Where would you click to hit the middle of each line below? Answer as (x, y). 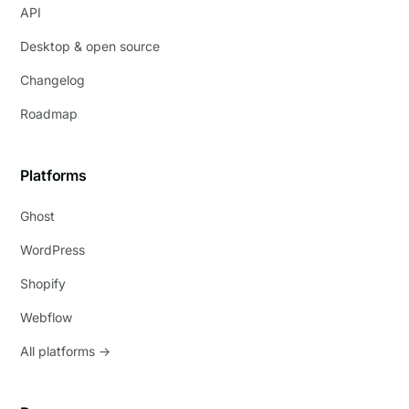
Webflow (47, 318)
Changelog (53, 80)
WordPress (53, 250)
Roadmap (49, 114)
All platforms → (66, 351)
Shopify (43, 284)
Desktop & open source (90, 47)
